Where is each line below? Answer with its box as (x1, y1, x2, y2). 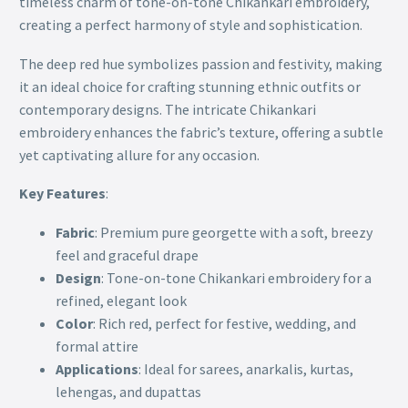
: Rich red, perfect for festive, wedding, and (93, 314, 356, 333)
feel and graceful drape (56, 246, 199, 265)
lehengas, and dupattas (56, 382, 201, 402)
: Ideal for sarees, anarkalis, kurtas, (138, 360, 353, 379)
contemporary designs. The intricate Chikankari (19, 99, 316, 118)
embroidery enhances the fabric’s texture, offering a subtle (19, 122, 383, 141)
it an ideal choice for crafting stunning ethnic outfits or (19, 76, 361, 96)
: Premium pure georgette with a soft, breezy (95, 223, 372, 242)
